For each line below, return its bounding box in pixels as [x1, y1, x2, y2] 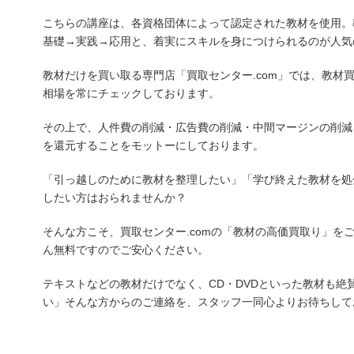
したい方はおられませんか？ [43, 191, 186, 204]
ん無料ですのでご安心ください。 [43, 243, 209, 256]
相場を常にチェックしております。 [43, 87, 220, 100]
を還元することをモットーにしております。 [43, 139, 264, 152]
